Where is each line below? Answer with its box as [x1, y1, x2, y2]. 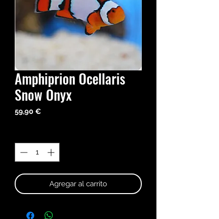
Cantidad [15, 129, 44, 138]
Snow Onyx [15, 85, 72, 105]
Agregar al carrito [49, 179, 107, 188]
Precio [41, 107, 63, 116]
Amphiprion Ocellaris [15, 68, 125, 89]
